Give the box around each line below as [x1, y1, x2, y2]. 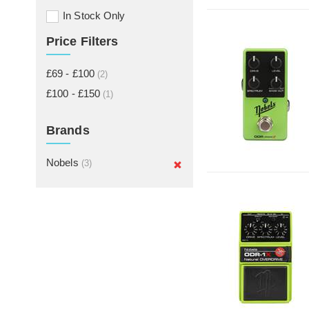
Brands [46, 123, 90, 138]
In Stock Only [63, 10, 126, 21]
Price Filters [46, 34, 119, 49]
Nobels [46, 157, 81, 169]
